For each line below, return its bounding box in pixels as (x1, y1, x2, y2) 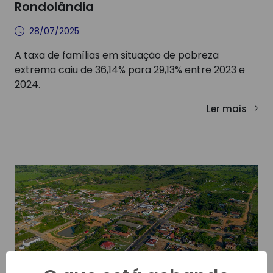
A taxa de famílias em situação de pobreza (15, 48, 219, 62)
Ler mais (207, 102, 249, 115)
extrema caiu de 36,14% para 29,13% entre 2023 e (15, 62, 245, 77)
